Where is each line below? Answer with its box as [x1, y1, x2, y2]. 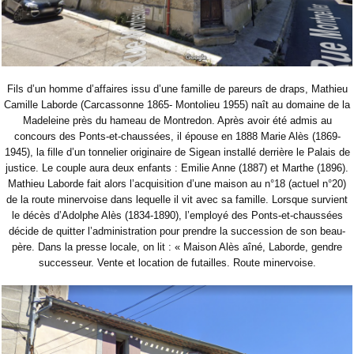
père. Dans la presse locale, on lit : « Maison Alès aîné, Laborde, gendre [12, 241, 342, 254]
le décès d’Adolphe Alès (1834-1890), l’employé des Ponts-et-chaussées [11, 209, 343, 222]
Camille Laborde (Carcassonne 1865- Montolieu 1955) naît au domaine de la [4, 99, 350, 111]
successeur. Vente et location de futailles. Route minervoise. [38, 257, 316, 269]
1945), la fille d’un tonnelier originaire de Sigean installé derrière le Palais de [4, 146, 350, 159]
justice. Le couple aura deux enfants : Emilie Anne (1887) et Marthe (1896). [6, 162, 348, 175]
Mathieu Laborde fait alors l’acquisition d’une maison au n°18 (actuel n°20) [8, 178, 346, 190]
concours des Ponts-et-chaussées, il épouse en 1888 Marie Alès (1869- [13, 130, 341, 143]
